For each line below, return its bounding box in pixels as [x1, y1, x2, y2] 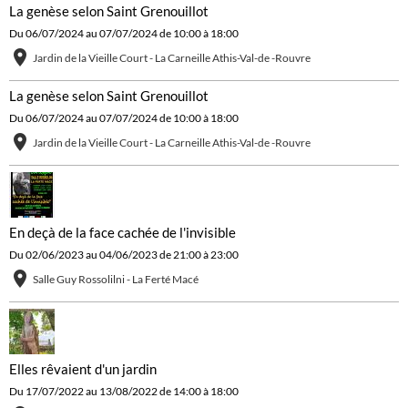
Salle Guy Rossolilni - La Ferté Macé [33, 272, 199, 287]
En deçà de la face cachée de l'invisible [9, 224, 236, 241]
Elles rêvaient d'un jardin [9, 361, 157, 378]
